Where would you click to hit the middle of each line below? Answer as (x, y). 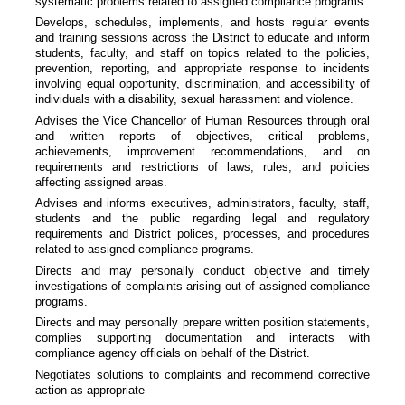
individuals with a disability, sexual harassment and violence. (194, 99)
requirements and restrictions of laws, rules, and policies (202, 166)
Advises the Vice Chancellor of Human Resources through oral (202, 120)
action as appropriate (90, 390)
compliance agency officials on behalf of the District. (173, 353)
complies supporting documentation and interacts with (202, 338)
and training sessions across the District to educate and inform (202, 38)
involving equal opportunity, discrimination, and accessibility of (202, 84)
